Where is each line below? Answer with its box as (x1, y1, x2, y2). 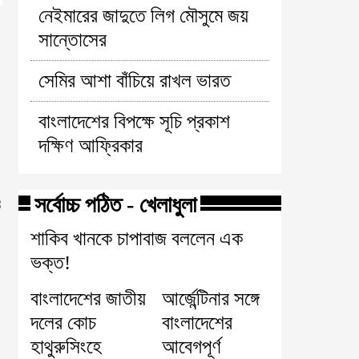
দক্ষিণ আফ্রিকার (38, 135, 143, 156)
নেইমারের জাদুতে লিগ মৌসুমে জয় (38, 5, 248, 26)
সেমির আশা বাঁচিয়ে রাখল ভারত (38, 70, 231, 91)
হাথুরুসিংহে (30, 336, 102, 357)
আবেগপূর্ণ (161, 336, 221, 357)
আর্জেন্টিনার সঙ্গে (161, 288, 260, 309)
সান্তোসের (38, 29, 107, 50)
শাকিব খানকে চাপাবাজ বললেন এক (30, 228, 243, 249)
